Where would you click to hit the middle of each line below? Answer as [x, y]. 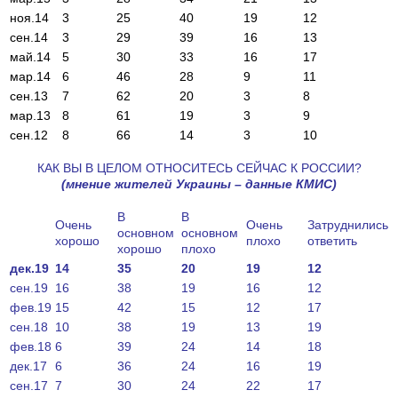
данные [269, 183]
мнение [88, 183]
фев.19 [31, 307]
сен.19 [29, 287]
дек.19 [29, 268]
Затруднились [348, 224]
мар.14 [30, 76]
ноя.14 [29, 17]
